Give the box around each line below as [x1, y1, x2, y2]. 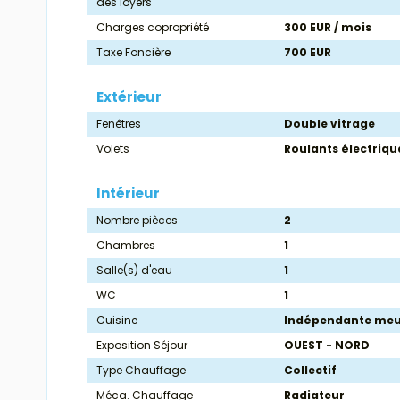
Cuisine [96, 312, 137, 329]
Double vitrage [284, 116, 376, 132]
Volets [96, 141, 129, 157]
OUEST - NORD [284, 337, 371, 354]
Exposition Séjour [96, 337, 187, 354]
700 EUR [284, 45, 332, 61]
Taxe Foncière [96, 45, 171, 61]
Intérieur [96, 184, 160, 204]
